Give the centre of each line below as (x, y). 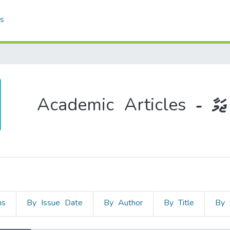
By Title (179, 204)
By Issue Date (55, 204)
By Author (123, 204)
